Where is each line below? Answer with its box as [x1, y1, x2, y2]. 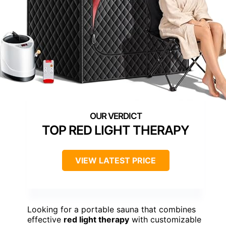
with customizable [129, 214, 201, 225]
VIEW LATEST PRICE [75, 155, 156, 166]
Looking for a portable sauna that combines [27, 204, 196, 215]
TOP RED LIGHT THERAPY [42, 123, 189, 138]
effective [27, 214, 64, 225]
